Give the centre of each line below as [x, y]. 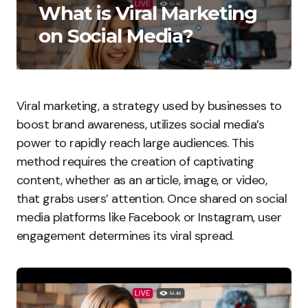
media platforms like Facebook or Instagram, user [149, 217]
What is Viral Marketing [148, 13]
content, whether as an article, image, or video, [142, 180]
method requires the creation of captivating [135, 162]
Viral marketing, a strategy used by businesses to [149, 106]
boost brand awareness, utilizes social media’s [141, 124]
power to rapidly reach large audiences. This [135, 143]
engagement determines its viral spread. [125, 236]
